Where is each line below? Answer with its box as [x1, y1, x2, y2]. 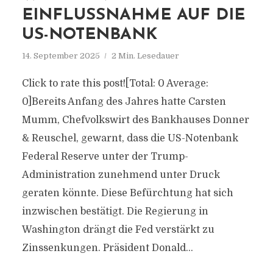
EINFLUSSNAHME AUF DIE [21, 7, 245, 24]
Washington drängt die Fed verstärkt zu [21, 224, 214, 235]
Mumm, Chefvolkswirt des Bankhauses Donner [21, 115, 249, 126]
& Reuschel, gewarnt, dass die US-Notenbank [21, 133, 238, 144]
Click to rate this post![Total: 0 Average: [21, 78, 208, 89]
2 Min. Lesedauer [111, 51, 179, 60]
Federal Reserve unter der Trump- [21, 151, 188, 162]
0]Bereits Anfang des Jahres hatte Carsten [21, 96, 226, 107]
